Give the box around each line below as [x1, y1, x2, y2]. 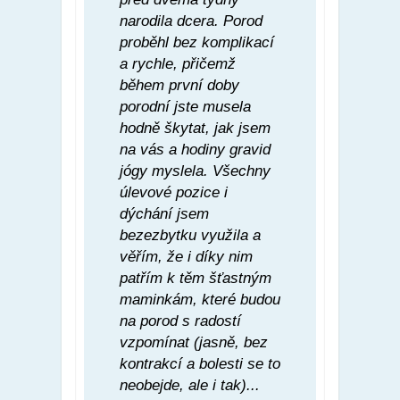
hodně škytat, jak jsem [120, 119, 271, 137]
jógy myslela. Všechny [120, 162, 271, 179]
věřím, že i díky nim [120, 247, 253, 265]
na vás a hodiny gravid [120, 140, 271, 158]
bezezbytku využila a [120, 226, 261, 244]
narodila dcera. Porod [120, 12, 262, 29]
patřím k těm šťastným [120, 269, 271, 287]
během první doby [120, 76, 239, 94]
